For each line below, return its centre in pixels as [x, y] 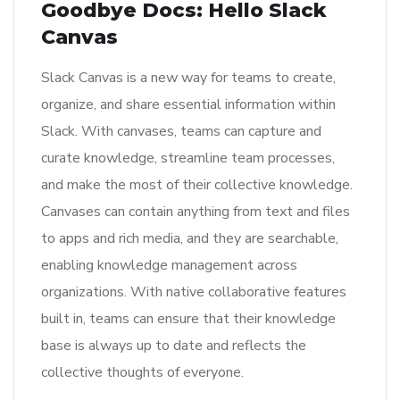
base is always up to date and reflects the [174, 345]
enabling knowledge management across [169, 265]
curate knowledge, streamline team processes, [188, 158]
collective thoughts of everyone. [142, 372]
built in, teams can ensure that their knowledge [188, 318]
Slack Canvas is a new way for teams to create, [188, 77]
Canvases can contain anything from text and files [196, 211]
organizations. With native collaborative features [194, 292]
